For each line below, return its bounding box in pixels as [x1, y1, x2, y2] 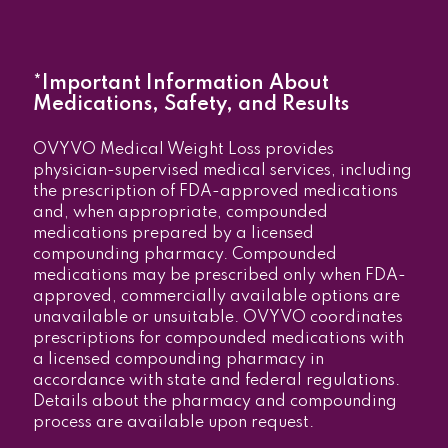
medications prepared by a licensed [32, 225, 314, 242]
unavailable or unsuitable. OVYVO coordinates [32, 309, 403, 326]
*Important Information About [32, 73, 329, 94]
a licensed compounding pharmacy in [32, 351, 324, 368]
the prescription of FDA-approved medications [32, 183, 398, 200]
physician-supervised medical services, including [32, 162, 412, 179]
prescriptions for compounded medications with [32, 330, 404, 347]
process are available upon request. [32, 414, 314, 431]
